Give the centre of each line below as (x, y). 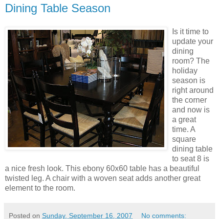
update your (193, 41)
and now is (191, 109)
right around (193, 90)
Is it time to (190, 31)
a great (184, 119)
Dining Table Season (58, 8)
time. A (184, 129)
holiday (185, 70)
